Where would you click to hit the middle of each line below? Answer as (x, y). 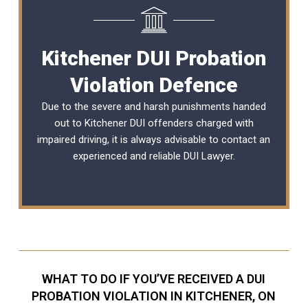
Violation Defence (154, 85)
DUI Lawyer (208, 156)
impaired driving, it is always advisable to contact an (154, 139)
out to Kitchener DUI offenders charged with (154, 123)
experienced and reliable (128, 156)
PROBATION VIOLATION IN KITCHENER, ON (154, 296)
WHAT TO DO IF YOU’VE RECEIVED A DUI (154, 278)
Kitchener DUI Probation (154, 58)
